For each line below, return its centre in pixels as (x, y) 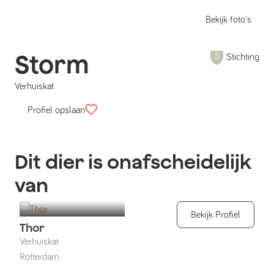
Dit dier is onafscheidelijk (133, 161)
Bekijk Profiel (216, 215)
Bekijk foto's (228, 20)
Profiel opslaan (56, 110)
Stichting (243, 57)
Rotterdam (39, 257)
